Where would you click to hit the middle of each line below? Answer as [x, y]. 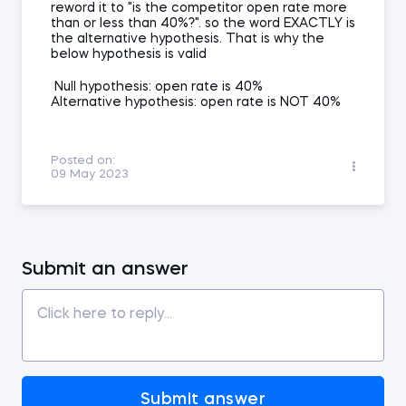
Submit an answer [105, 270]
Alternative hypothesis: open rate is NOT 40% [196, 102]
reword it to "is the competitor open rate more [199, 8]
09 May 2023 [90, 174]
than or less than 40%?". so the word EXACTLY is [203, 24]
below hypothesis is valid [129, 54]
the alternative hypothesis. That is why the [188, 39]
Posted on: [83, 161]
